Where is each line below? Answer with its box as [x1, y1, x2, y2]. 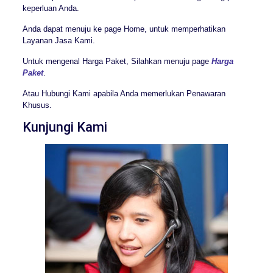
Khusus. [22, 100, 52, 110]
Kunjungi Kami [22, 119, 107, 135]
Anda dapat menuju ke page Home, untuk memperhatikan [22, 24, 225, 34]
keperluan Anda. [22, 3, 79, 13]
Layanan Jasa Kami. [22, 35, 95, 45]
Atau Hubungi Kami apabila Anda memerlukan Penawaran [22, 88, 225, 98]
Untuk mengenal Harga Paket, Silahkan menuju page [22, 56, 211, 66]
